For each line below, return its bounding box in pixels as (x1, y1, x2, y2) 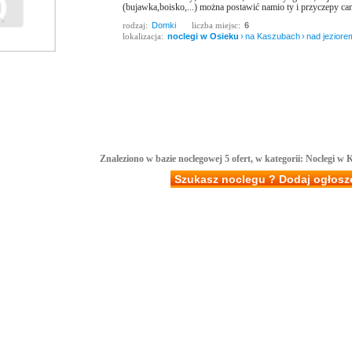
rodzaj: (123, 20, 148, 30)
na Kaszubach (245, 31, 300, 41)
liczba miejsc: (192, 20, 240, 30)
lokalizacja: (123, 31, 163, 41)
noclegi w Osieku (167, 31, 239, 41)
